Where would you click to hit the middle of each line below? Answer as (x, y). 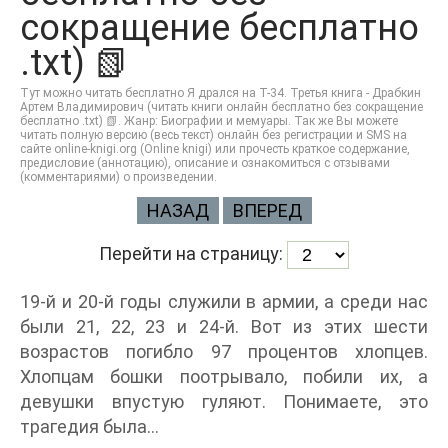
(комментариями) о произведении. (118, 177)
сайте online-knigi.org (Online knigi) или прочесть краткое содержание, (215, 149)
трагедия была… (89, 426)
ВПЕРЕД (267, 210)
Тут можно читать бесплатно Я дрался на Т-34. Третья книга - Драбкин (220, 93)
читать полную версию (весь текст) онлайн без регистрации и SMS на (213, 135)
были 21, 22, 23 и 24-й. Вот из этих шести (224, 326)
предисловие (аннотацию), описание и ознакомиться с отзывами (205, 163)
